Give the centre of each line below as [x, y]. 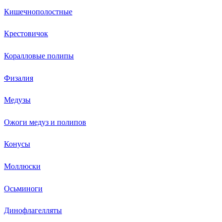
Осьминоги [23, 188]
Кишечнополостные [38, 11]
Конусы [17, 144]
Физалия [19, 77]
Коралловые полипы [39, 55]
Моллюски [22, 166]
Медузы [17, 100]
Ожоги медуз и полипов [45, 121]
